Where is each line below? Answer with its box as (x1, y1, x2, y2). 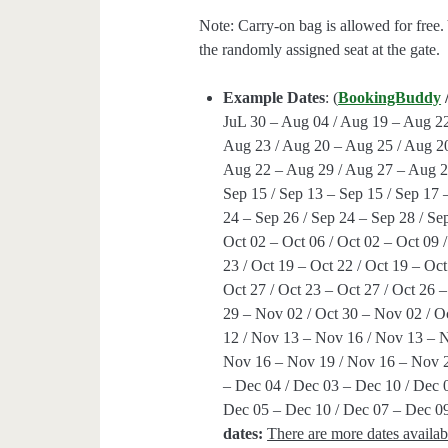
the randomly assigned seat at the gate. (199, 41, 441, 59)
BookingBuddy (338, 89, 442, 107)
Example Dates (223, 89, 326, 107)
